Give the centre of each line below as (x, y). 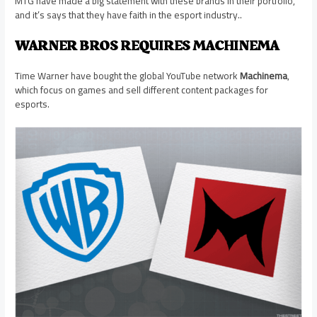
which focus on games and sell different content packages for (142, 90)
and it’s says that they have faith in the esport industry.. (129, 15)
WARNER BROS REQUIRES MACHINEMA (147, 46)
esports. (33, 104)
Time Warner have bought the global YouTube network (128, 75)
